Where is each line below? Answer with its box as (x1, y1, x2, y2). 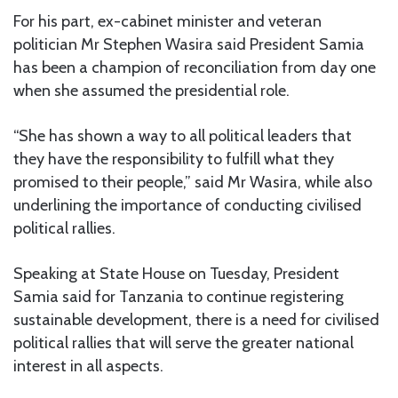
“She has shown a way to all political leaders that (13, 126, 352, 147)
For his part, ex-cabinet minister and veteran (13, 12, 322, 32)
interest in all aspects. (13, 356, 163, 377)
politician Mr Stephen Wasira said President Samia (13, 35, 364, 55)
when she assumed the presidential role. (13, 81, 290, 101)
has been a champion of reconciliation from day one (13, 58, 376, 78)
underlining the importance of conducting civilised (13, 195, 362, 216)
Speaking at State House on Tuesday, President (13, 264, 339, 284)
